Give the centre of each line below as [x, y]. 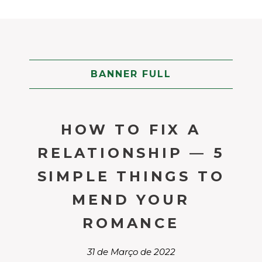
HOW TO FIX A [131, 130]
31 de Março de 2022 [131, 252]
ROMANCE [131, 223]
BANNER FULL [131, 74]
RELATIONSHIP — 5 [131, 153]
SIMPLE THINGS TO [131, 176]
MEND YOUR [131, 200]
